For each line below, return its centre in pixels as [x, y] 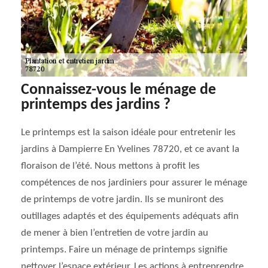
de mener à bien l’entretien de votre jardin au [115, 233]
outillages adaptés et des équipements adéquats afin [130, 216]
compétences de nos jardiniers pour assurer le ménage [134, 183]
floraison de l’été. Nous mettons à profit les [110, 166]
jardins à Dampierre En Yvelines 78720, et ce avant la [130, 149]
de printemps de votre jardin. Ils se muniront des [122, 200]
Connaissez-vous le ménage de [118, 90]
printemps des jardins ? [96, 105]
